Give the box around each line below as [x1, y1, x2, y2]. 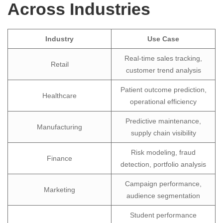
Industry [45, 35, 74, 43]
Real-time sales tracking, [124, 54, 202, 63]
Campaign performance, [125, 180, 202, 188]
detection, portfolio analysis [120, 160, 206, 169]
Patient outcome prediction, [120, 86, 207, 94]
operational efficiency [130, 98, 197, 106]
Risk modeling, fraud [131, 148, 196, 157]
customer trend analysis [125, 66, 201, 75]
